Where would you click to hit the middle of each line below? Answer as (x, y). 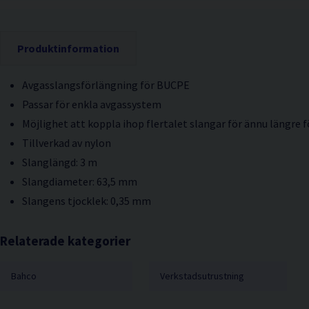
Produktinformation (68, 48)
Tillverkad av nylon (67, 142)
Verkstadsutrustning (202, 276)
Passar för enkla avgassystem (92, 104)
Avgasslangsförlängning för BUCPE (106, 84)
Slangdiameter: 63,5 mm (80, 181)
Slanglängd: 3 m (60, 162)
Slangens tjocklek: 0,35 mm (87, 200)
